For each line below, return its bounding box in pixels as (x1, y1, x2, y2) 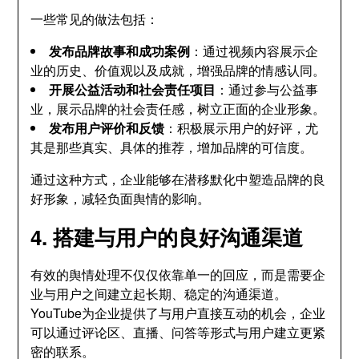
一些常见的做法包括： (30, 10, 159, 28)
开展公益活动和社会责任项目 (49, 80, 216, 99)
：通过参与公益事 (216, 80, 319, 99)
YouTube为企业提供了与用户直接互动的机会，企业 (30, 304, 326, 322)
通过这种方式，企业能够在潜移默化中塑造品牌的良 (30, 170, 326, 188)
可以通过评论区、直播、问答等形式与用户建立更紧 (30, 323, 326, 341)
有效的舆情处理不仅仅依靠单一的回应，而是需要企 (30, 265, 326, 284)
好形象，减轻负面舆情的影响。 (30, 189, 211, 208)
